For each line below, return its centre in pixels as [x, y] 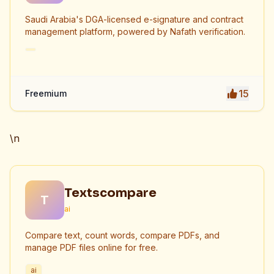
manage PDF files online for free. [91, 247]
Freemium [46, 93]
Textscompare [110, 193]
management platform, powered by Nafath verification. [135, 31]
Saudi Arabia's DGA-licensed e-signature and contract [134, 19]
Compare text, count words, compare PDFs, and [122, 235]
